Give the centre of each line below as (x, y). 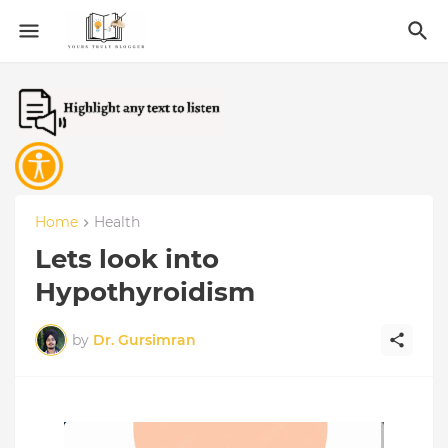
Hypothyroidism (145, 292)
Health (117, 222)
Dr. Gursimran (144, 339)
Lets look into (127, 259)
